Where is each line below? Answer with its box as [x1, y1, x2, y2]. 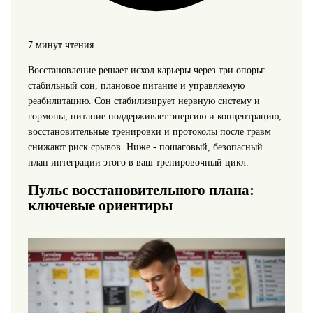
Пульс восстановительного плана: [27, 181, 254, 198]
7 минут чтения [27, 39, 94, 50]
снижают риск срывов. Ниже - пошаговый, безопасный [27, 141, 263, 152]
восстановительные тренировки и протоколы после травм [27, 126, 271, 137]
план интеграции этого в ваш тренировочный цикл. [27, 156, 249, 168]
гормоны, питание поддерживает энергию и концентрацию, [27, 110, 282, 122]
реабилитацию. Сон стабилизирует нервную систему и [27, 95, 260, 106]
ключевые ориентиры [27, 196, 173, 214]
